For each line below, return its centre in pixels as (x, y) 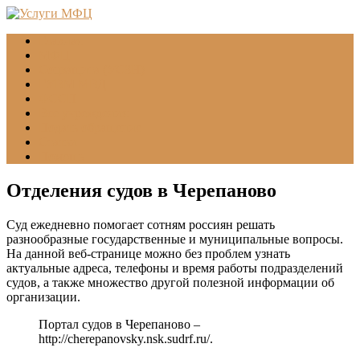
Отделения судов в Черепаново (141, 190)
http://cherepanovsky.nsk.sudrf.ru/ (124, 338)
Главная (60, 41)
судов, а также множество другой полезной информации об (170, 282)
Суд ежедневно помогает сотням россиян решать (141, 224)
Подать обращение (90, 127)
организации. (43, 297)
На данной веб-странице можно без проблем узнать (148, 253)
